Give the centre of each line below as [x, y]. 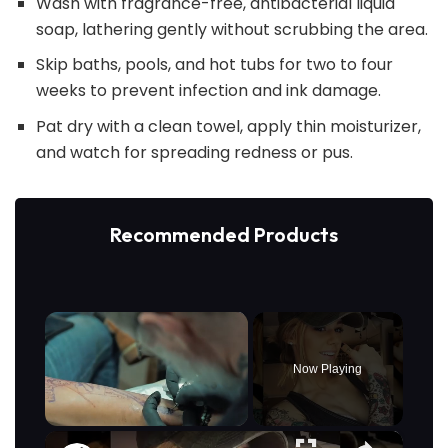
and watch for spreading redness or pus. [194, 152]
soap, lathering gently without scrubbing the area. [231, 29]
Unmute [96, 435]
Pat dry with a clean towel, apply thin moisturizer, [228, 126]
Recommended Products [224, 234]
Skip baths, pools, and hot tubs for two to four [214, 65]
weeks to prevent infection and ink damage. [208, 91]
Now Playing [328, 368]
